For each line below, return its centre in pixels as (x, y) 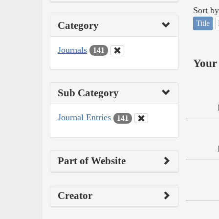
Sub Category (88, 93)
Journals (72, 50)
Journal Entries (84, 118)
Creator (75, 195)
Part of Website (92, 161)
